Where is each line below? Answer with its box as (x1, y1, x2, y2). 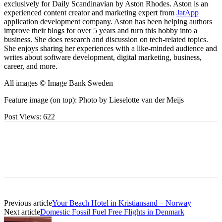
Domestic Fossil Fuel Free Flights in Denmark (40, 207, 184, 216)
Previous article (4, 198, 52, 207)
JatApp (176, 8, 199, 17)
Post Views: (4, 112, 41, 121)
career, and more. (4, 61, 57, 70)
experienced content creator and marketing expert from (4, 8, 176, 17)
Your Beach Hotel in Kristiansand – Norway (52, 198, 191, 207)
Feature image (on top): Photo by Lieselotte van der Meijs (4, 95, 184, 104)
